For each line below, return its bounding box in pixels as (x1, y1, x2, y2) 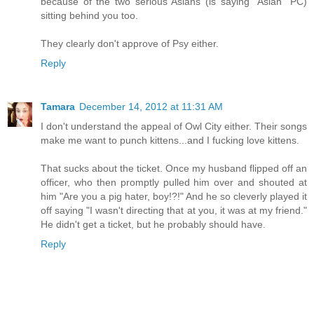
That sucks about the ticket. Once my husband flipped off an (41, 163, 307, 175)
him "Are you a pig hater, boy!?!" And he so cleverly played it (41, 191, 307, 203)
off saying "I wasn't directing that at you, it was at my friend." (41, 205, 307, 217)
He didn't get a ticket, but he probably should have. (41, 219, 266, 231)
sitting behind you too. (41, 10, 138, 22)
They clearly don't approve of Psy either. (41, 38, 219, 50)
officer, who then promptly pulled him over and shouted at (41, 177, 307, 189)
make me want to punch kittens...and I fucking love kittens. (41, 135, 299, 146)
